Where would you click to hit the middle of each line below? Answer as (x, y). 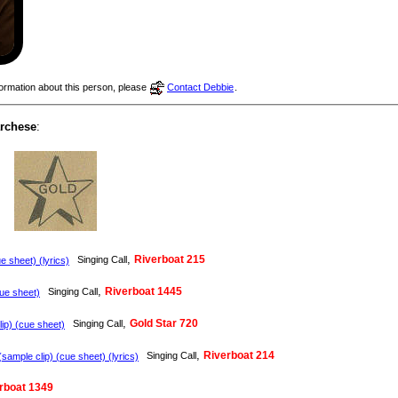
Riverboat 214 (239, 356)
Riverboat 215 (170, 260)
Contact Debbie (200, 88)
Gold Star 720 (164, 324)
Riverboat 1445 (143, 292)
